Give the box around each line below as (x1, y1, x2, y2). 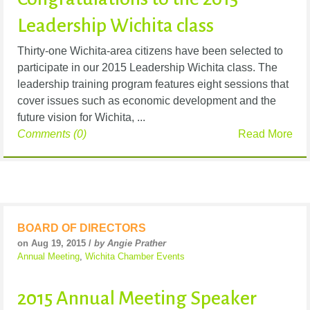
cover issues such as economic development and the (17, 95, 276, 107)
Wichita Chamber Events (85, 251, 185, 262)
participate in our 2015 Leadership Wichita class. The (17, 62, 277, 74)
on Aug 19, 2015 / (17, 238, 94, 249)
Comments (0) (17, 128, 86, 140)
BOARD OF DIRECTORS (17, 222, 146, 235)
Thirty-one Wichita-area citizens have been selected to (17, 45, 283, 57)
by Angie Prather (94, 238, 166, 249)
